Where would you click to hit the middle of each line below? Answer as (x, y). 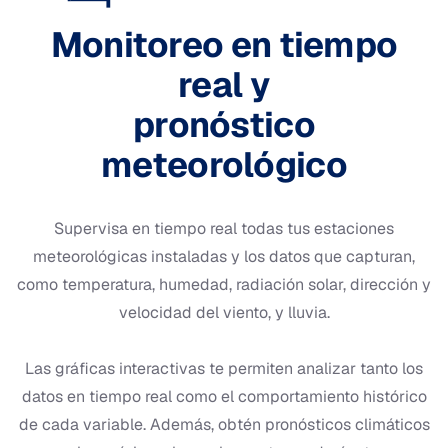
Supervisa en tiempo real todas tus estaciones (224, 229)
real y (224, 85)
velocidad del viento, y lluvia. (224, 313)
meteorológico (224, 165)
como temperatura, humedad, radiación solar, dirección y (224, 285)
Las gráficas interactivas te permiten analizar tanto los (224, 369)
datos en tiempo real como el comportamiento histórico (224, 397)
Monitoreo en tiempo (224, 45)
